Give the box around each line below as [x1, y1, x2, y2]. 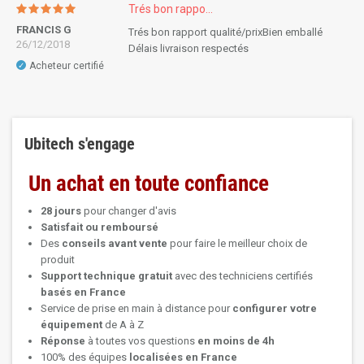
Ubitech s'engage [24, 134, 135, 154]
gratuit [138, 270, 172, 283]
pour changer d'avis [81, 205, 176, 218]
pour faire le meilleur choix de [167, 237, 307, 250]
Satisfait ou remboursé [41, 221, 158, 234]
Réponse [41, 335, 85, 348]
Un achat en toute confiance [28, 171, 269, 197]
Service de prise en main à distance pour [41, 302, 232, 315]
